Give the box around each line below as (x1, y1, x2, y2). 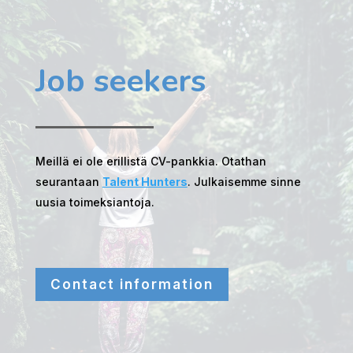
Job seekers (35, 59, 206, 102)
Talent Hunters (102, 174, 188, 188)
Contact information (50, 276, 214, 292)
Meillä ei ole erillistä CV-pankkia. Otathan (35, 154, 266, 168)
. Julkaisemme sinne (187, 174, 301, 188)
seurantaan (35, 174, 102, 188)
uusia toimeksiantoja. (35, 195, 154, 209)
